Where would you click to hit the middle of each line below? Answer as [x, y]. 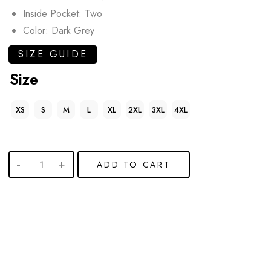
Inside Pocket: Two [63, 13]
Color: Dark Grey [59, 30]
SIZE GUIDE [53, 54]
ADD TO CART [134, 164]
